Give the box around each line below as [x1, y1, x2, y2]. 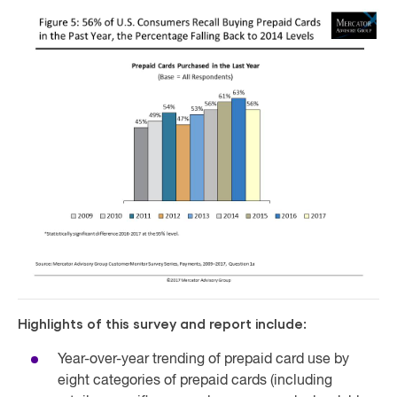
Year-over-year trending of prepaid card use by [58, 352, 349, 367]
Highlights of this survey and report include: [18, 316, 307, 331]
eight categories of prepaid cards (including [58, 373, 332, 388]
